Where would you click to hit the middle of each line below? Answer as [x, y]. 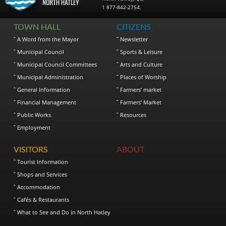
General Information [44, 89]
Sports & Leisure [142, 51]
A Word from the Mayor [48, 39]
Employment [34, 127]
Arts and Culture [142, 64]
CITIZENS [134, 27]
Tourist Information [43, 161]
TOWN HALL [37, 27]
